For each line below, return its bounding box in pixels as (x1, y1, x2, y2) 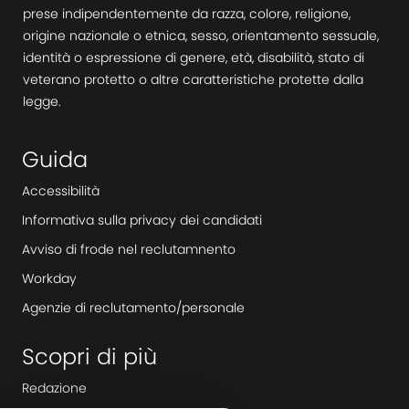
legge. (22, 92, 61, 111)
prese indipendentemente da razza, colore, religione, (22, 5, 351, 24)
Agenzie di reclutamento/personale (21, 299, 245, 318)
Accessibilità (21, 182, 100, 201)
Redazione (21, 379, 87, 398)
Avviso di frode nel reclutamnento (21, 240, 236, 259)
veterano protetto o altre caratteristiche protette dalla (22, 70, 363, 89)
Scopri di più (21, 341, 157, 372)
